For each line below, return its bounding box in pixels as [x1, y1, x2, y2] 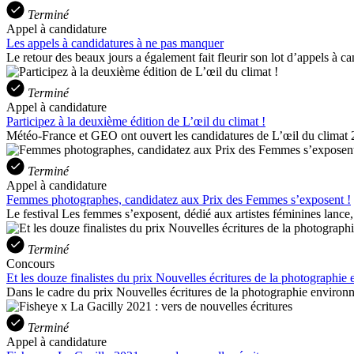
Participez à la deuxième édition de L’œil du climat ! [6, 114, 265, 128]
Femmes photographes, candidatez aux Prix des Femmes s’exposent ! [6, 192, 351, 206]
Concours [6, 256, 55, 270]
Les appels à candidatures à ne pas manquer [6, 36, 224, 50]
